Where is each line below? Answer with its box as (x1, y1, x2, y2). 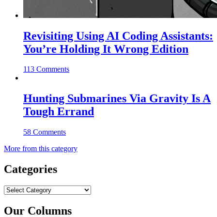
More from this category (4, 144, 77, 153)
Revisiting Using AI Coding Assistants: (23, 29, 213, 42)
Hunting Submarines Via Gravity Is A (23, 92, 211, 105)
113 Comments (23, 65, 69, 74)
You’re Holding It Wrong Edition (23, 42, 188, 55)
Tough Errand (23, 105, 94, 118)
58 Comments (23, 128, 66, 137)
